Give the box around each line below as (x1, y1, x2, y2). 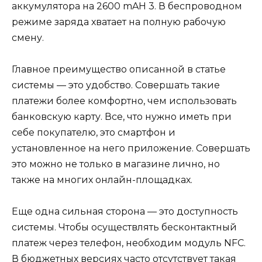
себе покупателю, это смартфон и (12, 126, 175, 138)
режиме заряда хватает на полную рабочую (12, 16, 226, 27)
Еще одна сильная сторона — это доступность (12, 206, 238, 218)
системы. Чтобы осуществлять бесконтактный (12, 222, 237, 233)
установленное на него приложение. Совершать (12, 142, 250, 154)
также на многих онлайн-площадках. (12, 174, 192, 185)
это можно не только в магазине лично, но (12, 158, 220, 170)
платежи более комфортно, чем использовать (12, 95, 237, 106)
